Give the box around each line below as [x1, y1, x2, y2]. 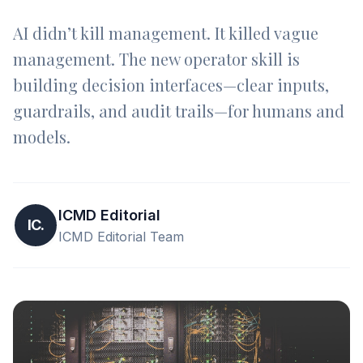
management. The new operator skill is [13, 48, 300, 70]
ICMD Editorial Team [58, 228, 184, 245]
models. [13, 126, 70, 147]
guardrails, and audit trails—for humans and [13, 100, 344, 122]
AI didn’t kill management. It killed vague [13, 22, 318, 44]
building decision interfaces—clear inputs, [13, 74, 329, 96]
